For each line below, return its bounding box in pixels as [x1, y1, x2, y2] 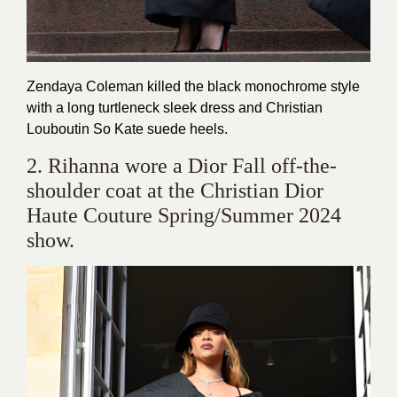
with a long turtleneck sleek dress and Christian [27, 99, 323, 115]
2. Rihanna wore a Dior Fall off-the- [27, 153, 337, 177]
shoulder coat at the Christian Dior [27, 178, 323, 202]
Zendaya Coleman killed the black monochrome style [27, 78, 360, 94]
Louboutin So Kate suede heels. [27, 121, 228, 136]
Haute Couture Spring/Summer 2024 [27, 203, 341, 227]
